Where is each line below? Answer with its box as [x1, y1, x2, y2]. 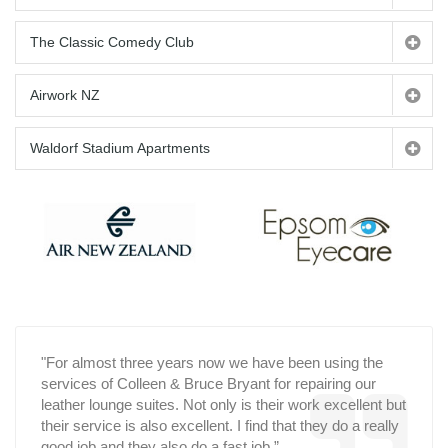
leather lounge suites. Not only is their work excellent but [41, 395, 406, 413]
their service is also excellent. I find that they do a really [41, 416, 399, 434]
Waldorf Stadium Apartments [30, 140, 210, 156]
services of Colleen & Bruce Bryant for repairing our [41, 374, 376, 392]
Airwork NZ [30, 87, 100, 103]
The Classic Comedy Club [30, 34, 194, 50]
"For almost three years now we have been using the [41, 353, 383, 371]
